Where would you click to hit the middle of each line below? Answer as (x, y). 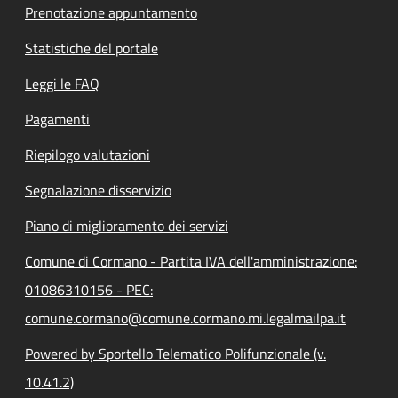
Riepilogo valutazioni (88, 155)
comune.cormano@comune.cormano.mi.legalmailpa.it (185, 318)
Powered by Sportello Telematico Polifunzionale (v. (175, 354)
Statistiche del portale (92, 48)
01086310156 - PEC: (89, 290)
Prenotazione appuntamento (111, 12)
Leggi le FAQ (62, 84)
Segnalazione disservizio (98, 190)
